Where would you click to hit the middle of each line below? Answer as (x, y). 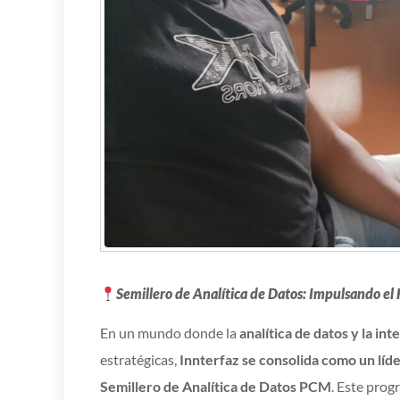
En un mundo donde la (170, 333)
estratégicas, (140, 360)
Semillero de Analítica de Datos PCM (216, 387)
